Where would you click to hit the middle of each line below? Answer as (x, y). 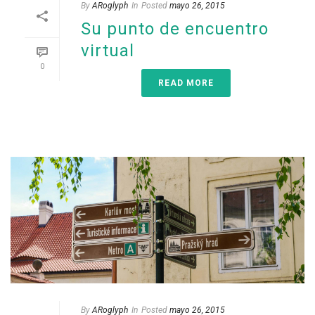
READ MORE (186, 83)
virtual (108, 51)
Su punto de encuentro (175, 29)
